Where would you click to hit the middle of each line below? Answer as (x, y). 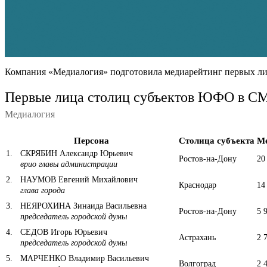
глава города (43, 190)
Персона (91, 140)
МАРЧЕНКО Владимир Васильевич (83, 258)
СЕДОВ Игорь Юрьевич (63, 232)
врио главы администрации (69, 164)
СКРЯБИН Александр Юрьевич (75, 153)
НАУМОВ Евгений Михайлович (78, 179)
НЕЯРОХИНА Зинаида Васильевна (82, 206)
